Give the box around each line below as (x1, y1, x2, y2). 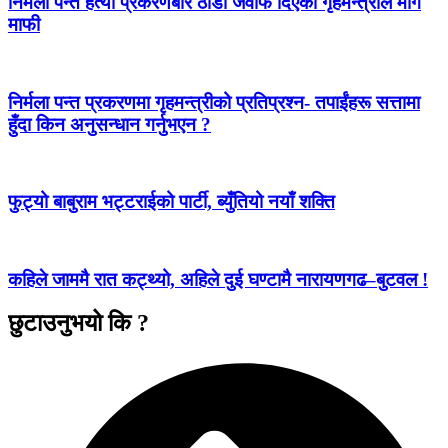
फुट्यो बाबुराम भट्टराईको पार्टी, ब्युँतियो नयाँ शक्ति (8, 191, 335, 213)
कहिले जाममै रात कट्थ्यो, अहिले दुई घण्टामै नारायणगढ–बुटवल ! (8, 268, 428, 290)
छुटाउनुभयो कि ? (8, 310, 149, 337)
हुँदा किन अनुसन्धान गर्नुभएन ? (8, 113, 211, 135)
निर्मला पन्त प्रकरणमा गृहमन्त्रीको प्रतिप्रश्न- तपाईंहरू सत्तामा (8, 91, 420, 113)
